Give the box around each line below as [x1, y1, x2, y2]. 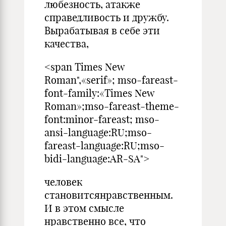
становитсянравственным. [44, 189, 173, 201]
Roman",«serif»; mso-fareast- [44, 74, 178, 86]
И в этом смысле [44, 202, 124, 214]
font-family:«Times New [44, 87, 154, 99]
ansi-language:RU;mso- [44, 126, 152, 139]
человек [44, 176, 82, 188]
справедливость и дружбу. [44, 11, 169, 24]
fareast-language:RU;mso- [44, 139, 164, 152]
